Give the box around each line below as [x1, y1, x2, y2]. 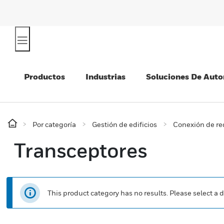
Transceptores [14, 138, 147, 162]
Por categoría [32, 120, 76, 128]
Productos [24, 71, 65, 81]
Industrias [85, 71, 125, 81]
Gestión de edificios [92, 120, 157, 128]
